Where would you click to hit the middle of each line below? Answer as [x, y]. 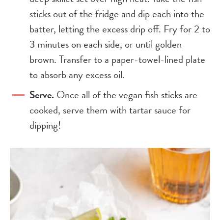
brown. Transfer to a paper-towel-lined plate [117, 60]
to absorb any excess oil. [77, 75]
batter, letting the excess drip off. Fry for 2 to [120, 29]
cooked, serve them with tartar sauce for [110, 110]
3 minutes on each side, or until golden [106, 44]
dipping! [45, 125]
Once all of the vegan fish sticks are [126, 95]
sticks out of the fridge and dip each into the [117, 14]
